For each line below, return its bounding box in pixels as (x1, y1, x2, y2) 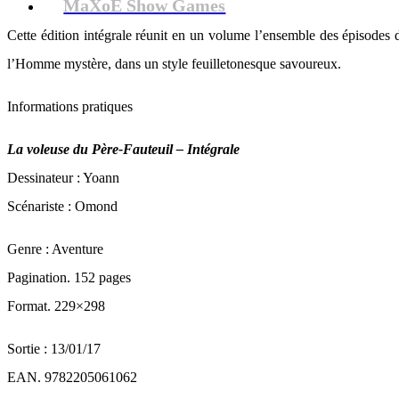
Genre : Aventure (7, 241, 103, 256)
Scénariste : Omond (7, 199, 118, 214)
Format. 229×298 (7, 298, 105, 313)
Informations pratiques (7, 99, 133, 114)
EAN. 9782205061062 (7, 370, 137, 385)
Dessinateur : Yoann (7, 170, 119, 185)
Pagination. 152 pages (7, 270, 131, 285)
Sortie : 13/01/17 (7, 341, 101, 356)
